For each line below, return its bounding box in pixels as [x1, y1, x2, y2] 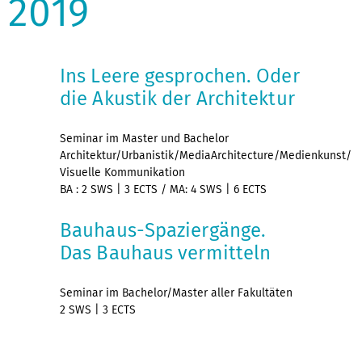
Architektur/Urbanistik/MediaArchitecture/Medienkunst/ [60, 148, 351, 162]
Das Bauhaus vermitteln [60, 241, 271, 264]
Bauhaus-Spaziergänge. [60, 218, 267, 242]
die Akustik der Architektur [60, 86, 295, 110]
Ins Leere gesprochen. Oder [60, 64, 300, 87]
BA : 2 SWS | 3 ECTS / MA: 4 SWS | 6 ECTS [60, 182, 267, 196]
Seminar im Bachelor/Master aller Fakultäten [60, 285, 296, 300]
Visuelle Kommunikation [60, 165, 185, 179]
